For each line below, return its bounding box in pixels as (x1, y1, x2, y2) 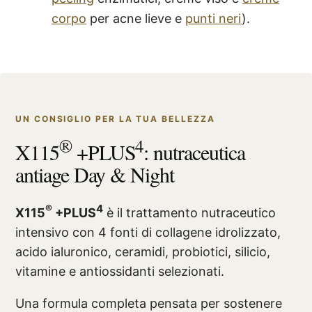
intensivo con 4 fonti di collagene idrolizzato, (15, 225, 281, 240)
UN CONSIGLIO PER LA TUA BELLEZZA (15, 114, 215, 124)
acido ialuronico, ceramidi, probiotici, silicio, (15, 244, 270, 259)
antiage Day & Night (15, 160, 175, 188)
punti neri (185, 11, 242, 26)
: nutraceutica (143, 138, 245, 166)
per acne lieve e (86, 11, 185, 26)
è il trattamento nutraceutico (103, 205, 276, 220)
